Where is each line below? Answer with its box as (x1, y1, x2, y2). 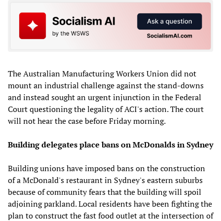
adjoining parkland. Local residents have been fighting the (8, 198, 212, 210)
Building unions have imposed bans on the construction (8, 163, 205, 174)
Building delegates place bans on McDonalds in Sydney (8, 139, 213, 150)
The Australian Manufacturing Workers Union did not (8, 68, 196, 79)
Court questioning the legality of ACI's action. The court (8, 104, 204, 115)
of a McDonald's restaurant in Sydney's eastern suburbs (8, 175, 203, 186)
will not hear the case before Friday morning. (8, 115, 166, 127)
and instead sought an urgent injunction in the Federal (8, 92, 201, 103)
